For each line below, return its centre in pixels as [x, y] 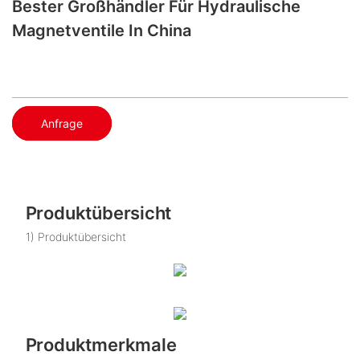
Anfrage [62, 123]
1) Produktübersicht [76, 237]
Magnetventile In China [102, 31]
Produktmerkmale [101, 345]
